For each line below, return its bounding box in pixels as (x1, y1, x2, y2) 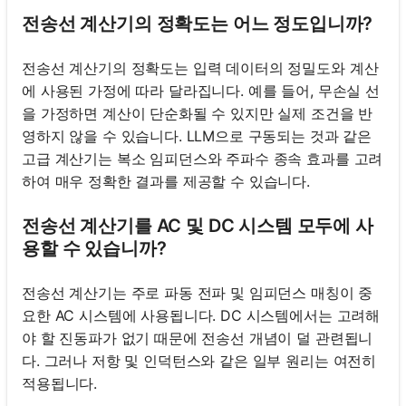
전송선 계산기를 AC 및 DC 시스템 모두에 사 (22, 214, 373, 237)
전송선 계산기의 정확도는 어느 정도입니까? (22, 12, 373, 34)
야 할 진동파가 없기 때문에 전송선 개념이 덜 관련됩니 (22, 328, 373, 347)
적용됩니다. (22, 373, 98, 392)
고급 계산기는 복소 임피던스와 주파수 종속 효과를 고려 (22, 149, 383, 168)
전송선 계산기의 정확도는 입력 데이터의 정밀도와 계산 (22, 58, 379, 77)
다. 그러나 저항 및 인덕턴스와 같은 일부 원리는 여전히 (22, 351, 377, 370)
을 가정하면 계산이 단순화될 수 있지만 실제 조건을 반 (22, 103, 373, 122)
